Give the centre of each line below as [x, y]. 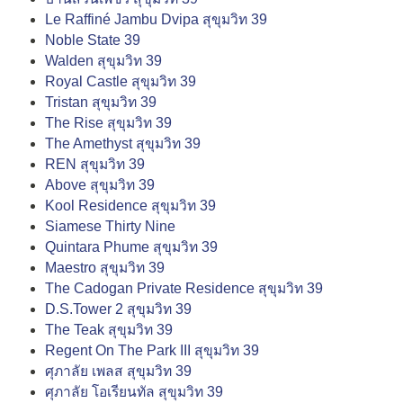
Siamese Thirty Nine [110, 227]
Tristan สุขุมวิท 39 [101, 103]
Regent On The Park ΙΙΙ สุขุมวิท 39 [152, 351]
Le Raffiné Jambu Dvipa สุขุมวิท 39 [156, 20]
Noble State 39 [93, 40]
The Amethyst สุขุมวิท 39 [123, 144]
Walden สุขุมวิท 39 [103, 61]
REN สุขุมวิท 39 [95, 165]
